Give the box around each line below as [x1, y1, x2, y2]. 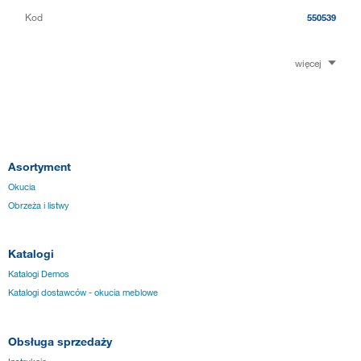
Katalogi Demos [8, 268, 69, 280]
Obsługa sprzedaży [8, 334, 112, 349]
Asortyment [8, 159, 71, 173]
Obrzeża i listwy [8, 199, 69, 211]
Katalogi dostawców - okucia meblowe [8, 287, 158, 299]
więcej [295, 56, 322, 69]
